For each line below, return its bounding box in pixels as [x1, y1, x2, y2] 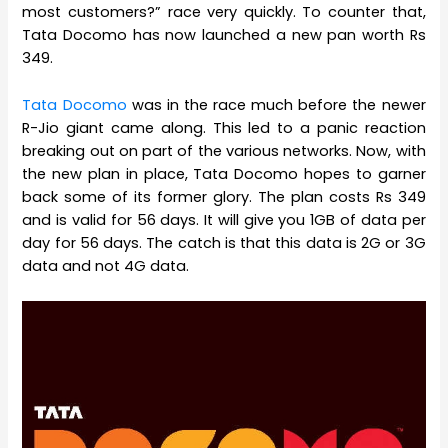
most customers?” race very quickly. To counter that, [22, 2, 426, 23]
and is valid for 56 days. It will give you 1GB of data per [22, 209, 426, 230]
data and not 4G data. [22, 255, 190, 276]
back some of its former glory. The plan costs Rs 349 [22, 186, 426, 207]
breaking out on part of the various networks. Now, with [22, 140, 426, 161]
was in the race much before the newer [126, 94, 426, 115]
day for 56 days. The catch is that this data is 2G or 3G [22, 232, 426, 253]
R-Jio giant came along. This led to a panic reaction [22, 117, 426, 138]
